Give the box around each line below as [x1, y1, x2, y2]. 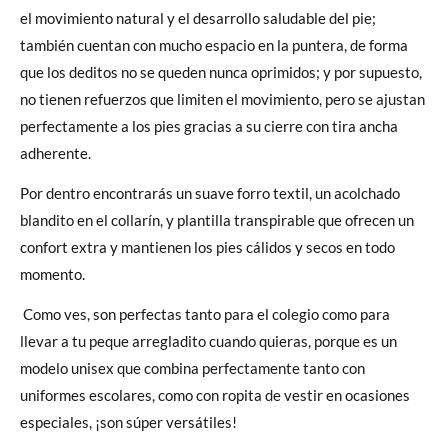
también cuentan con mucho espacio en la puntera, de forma [20, 36, 408, 54]
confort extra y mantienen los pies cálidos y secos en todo [20, 237, 395, 256]
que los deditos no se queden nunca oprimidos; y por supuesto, [20, 63, 422, 81]
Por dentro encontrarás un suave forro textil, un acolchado [20, 183, 400, 202]
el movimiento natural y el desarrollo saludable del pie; [20, 9, 376, 27]
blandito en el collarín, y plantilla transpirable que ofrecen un [20, 210, 414, 229]
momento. [20, 264, 85, 283]
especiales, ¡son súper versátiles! [20, 412, 237, 431]
